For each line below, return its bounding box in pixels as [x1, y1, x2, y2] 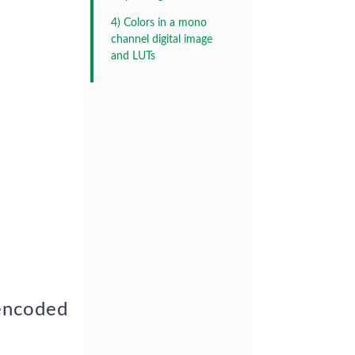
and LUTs [111, 51, 155, 63]
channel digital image [111, 34, 212, 46]
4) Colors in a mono [111, 17, 207, 29]
